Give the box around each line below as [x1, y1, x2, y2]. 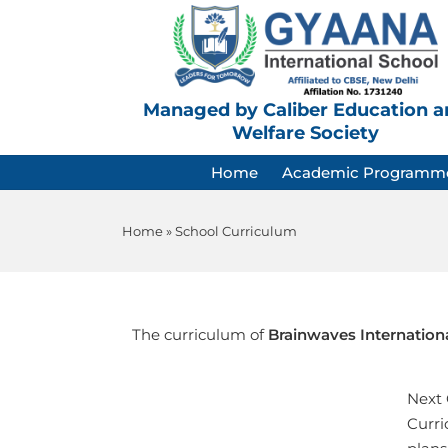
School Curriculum [175, 223, 297, 240]
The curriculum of [132, 325, 264, 345]
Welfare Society [231, 122, 379, 145]
